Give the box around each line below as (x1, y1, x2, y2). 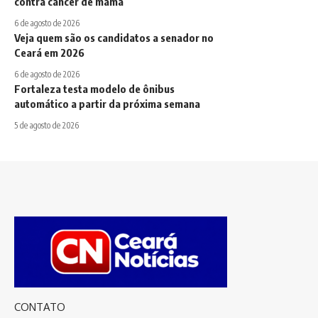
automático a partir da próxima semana (14, 97, 200, 111)
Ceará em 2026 (14, 46, 84, 60)
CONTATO (14, 300, 65, 314)
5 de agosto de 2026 (14, 120, 79, 131)
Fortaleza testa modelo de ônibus (14, 82, 175, 96)
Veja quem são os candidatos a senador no (14, 31, 214, 45)
